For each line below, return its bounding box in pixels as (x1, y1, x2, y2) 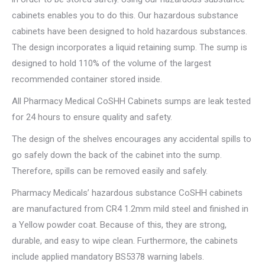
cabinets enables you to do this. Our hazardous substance (12, 10, 238, 21)
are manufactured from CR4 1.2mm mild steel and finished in (12, 203, 248, 215)
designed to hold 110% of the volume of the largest (12, 58, 211, 69)
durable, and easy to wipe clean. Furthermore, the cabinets (12, 235, 238, 247)
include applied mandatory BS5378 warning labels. (12, 251, 204, 263)
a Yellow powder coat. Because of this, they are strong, (12, 219, 227, 231)
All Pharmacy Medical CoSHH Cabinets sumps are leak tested (12, 96, 251, 107)
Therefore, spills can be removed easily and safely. (12, 166, 208, 177)
